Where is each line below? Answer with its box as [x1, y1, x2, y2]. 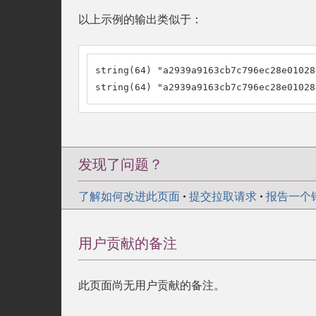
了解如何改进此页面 [78, 190, 180, 203]
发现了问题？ [78, 156, 163, 173]
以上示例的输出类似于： [78, 13, 202, 26]
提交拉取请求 [189, 190, 257, 203]
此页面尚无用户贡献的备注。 [78, 279, 225, 292]
